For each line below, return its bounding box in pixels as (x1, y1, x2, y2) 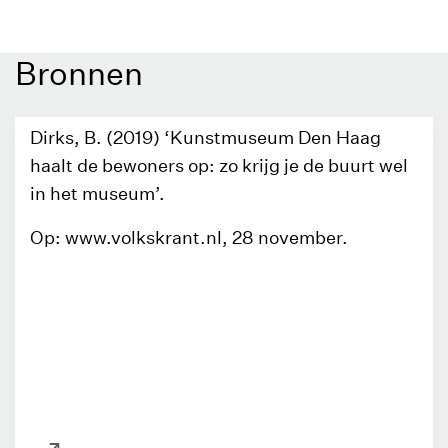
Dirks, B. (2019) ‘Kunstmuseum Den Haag (30, 127, 381, 148)
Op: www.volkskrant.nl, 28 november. (30, 227, 348, 248)
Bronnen (15, 54, 143, 93)
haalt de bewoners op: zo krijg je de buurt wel (30, 155, 408, 176)
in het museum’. (30, 183, 165, 204)
